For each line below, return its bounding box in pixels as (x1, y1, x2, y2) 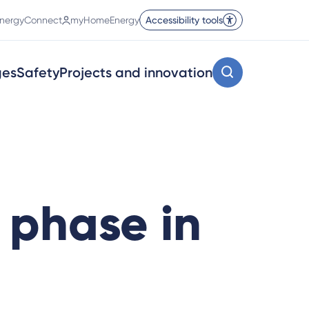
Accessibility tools (146, 14, 223, 26)
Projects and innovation (59, 64, 212, 81)
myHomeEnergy (70, 14, 139, 26)
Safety (17, 64, 59, 81)
